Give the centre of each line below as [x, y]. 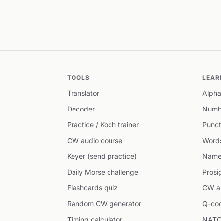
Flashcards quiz [92, 188]
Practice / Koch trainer [103, 125]
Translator [83, 93]
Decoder [81, 109]
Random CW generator [104, 203]
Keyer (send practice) [102, 156]
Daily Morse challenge [103, 172]
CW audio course [95, 140]
